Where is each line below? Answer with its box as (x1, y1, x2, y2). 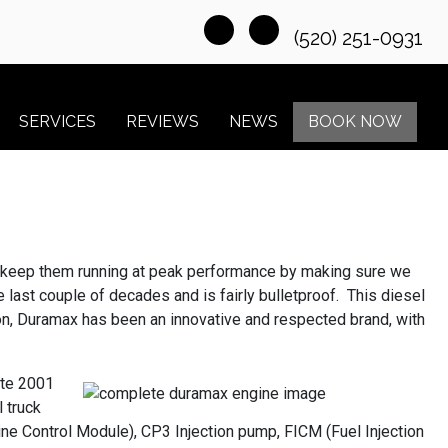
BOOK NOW (308, 112, 402, 131)
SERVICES (19, 112, 96, 131)
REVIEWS (126, 112, 199, 131)
